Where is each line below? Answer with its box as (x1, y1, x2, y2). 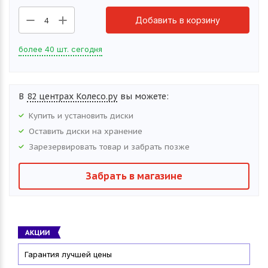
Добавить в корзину (135, 14, 220, 25)
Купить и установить (29, 110, 110, 121)
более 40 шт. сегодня (19, 44, 102, 54)
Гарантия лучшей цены (25, 249, 112, 259)
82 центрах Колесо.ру (27, 90, 117, 102)
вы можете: (120, 90, 169, 102)
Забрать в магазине (86, 170, 182, 182)
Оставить (29, 126, 66, 136)
